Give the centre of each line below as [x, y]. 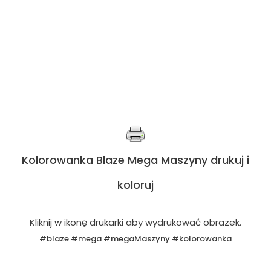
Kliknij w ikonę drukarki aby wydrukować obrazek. [135, 222]
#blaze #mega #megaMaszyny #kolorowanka [135, 239]
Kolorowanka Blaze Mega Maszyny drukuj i [135, 160]
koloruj [135, 185]
